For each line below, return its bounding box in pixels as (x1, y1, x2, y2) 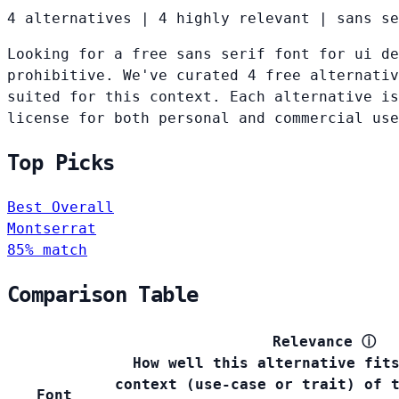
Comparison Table (7, 282, 199, 308)
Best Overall (7, 199, 114, 216)
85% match (7, 241, 87, 259)
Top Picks (7, 151, 115, 176)
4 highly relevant (159, 10, 310, 28)
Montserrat (7, 220, 96, 238)
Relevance (273, 333, 353, 351)
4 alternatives (7, 10, 132, 28)
